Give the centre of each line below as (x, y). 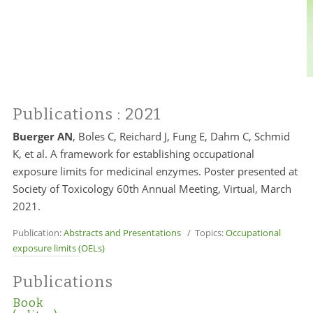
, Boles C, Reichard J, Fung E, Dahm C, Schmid (181, 136)
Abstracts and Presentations (122, 233)
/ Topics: (203, 233)
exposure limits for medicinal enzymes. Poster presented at (155, 171)
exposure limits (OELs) (58, 248)
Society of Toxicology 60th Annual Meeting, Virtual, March (152, 189)
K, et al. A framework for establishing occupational (133, 154)
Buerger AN (42, 136)
